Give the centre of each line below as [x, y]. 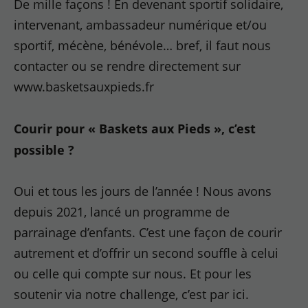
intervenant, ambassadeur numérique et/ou [141, 25]
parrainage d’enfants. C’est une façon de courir [148, 232]
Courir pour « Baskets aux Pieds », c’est [135, 128]
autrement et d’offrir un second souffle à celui [146, 253]
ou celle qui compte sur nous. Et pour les [133, 274]
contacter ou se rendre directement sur [128, 66]
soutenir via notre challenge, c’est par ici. [132, 294]
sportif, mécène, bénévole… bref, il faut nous [143, 45]
